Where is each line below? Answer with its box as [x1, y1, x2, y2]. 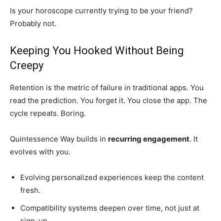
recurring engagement [108, 134, 189, 144]
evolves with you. [10, 147, 71, 156]
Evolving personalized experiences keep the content [20, 173, 204, 182]
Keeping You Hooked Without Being [10, 44, 184, 57]
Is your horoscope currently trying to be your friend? [10, 6, 193, 15]
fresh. [20, 185, 40, 195]
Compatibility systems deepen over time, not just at [20, 203, 199, 213]
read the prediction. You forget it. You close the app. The [10, 96, 207, 105]
